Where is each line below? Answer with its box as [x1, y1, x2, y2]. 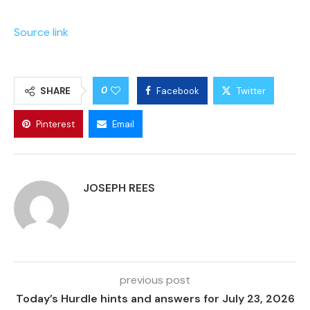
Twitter [237, 84, 266, 97]
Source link [14, 24, 69, 39]
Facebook [156, 84, 199, 97]
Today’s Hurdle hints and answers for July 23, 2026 [15, 291, 295, 306]
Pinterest [36, 118, 75, 130]
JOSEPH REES [83, 180, 155, 195]
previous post [120, 272, 190, 287]
